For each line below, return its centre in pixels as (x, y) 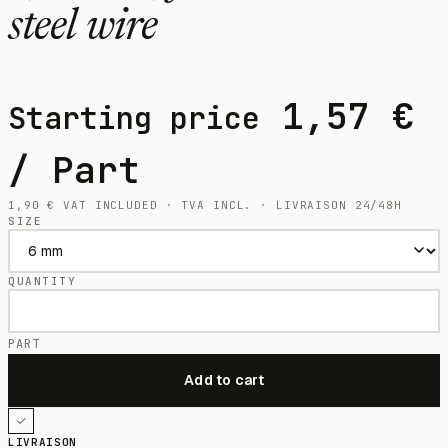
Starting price (134, 117)
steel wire (83, 29)
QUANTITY (42, 280)
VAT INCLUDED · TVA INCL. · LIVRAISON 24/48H (229, 204)
